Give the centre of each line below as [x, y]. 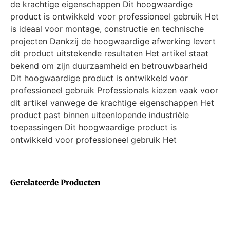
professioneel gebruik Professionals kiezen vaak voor [114, 91]
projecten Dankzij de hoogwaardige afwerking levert [113, 41]
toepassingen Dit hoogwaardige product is [93, 128]
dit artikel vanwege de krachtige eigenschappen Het [112, 103]
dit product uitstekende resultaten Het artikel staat [109, 54]
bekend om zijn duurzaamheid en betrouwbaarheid [109, 66]
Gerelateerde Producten [55, 182]
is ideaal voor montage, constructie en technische [107, 29]
